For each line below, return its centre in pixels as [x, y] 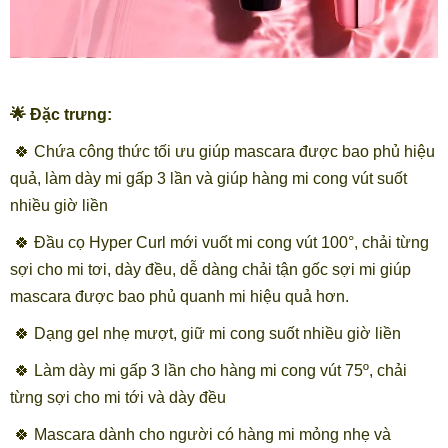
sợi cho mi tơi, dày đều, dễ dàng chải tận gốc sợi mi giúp [210, 269]
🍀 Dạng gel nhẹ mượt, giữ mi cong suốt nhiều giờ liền [207, 333]
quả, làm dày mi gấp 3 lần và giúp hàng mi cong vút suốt [208, 178]
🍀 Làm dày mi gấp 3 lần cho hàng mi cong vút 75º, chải [210, 370]
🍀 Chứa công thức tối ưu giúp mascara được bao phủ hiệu [224, 151]
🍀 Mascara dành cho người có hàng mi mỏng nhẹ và [202, 434]
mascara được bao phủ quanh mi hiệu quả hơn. [179, 296]
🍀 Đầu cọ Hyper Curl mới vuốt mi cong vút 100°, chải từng [221, 242]
